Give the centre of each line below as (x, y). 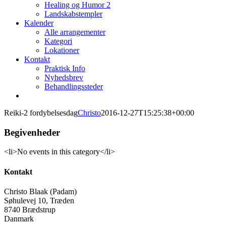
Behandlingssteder (74, 87)
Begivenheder (32, 132)
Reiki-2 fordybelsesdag (41, 113)
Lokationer (62, 50)
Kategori (58, 41)
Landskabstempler (73, 14)
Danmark (19, 218)
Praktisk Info (65, 68)
